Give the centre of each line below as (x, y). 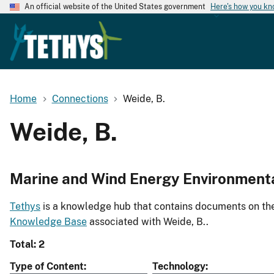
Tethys (25, 207)
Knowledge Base (48, 222)
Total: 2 (27, 245)
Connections (80, 98)
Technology (179, 267)
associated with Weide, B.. (148, 222)
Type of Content (47, 267)
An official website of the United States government (115, 7)
